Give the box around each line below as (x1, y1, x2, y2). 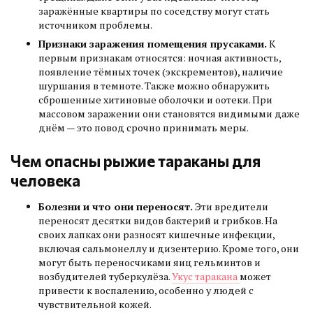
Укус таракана (172, 270, 240, 284)
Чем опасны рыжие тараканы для (10, 150, 261, 170)
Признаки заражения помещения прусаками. (38, 37, 269, 51)
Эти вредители (195, 200, 268, 214)
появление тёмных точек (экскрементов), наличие (38, 65, 283, 79)
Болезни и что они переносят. (38, 200, 195, 214)
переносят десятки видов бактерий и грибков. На (38, 214, 277, 228)
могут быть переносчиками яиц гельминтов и (38, 256, 261, 270)
